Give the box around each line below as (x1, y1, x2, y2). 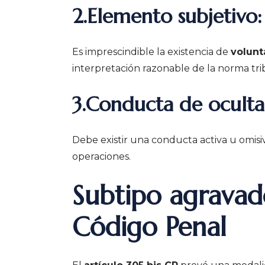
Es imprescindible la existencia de (72, 46, 231, 57)
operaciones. (72, 150, 131, 162)
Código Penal (72, 210, 227, 243)
